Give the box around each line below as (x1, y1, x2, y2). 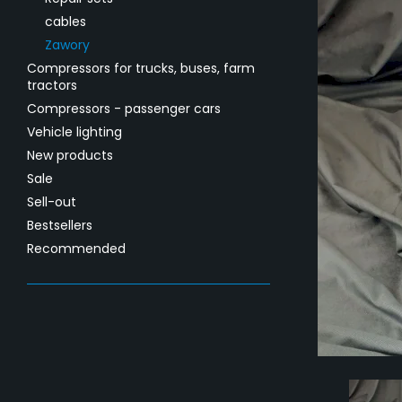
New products (27, 146, 113, 164)
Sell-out (27, 193, 76, 211)
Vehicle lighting (27, 123, 122, 141)
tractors (27, 76, 77, 94)
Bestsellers (27, 216, 92, 234)
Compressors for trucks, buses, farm (27, 59, 255, 77)
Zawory (45, 36, 90, 54)
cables (45, 13, 86, 31)
